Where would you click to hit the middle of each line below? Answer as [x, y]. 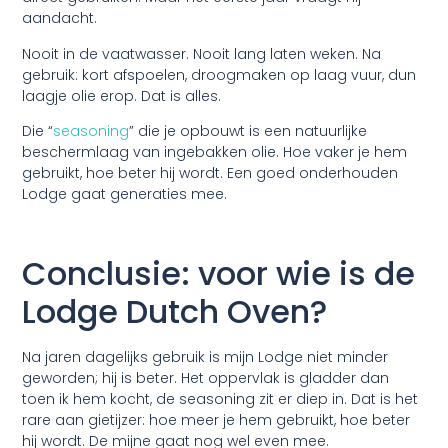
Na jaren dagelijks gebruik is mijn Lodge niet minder [205, 357]
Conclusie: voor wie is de [219, 274]
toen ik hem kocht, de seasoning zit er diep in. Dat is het [220, 399]
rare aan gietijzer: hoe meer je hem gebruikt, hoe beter [216, 420]
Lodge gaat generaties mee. [125, 194]
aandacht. [60, 18]
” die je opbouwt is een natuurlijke [248, 131]
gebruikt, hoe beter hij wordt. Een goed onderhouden [210, 173]
